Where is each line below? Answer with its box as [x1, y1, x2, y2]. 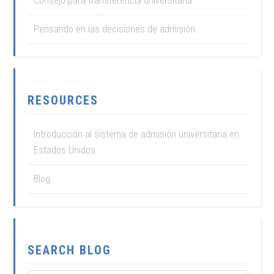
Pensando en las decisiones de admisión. [34, 23, 198, 35]
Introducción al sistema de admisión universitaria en [34, 128, 240, 140]
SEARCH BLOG [28, 243, 112, 257]
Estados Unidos [34, 144, 96, 156]
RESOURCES [28, 93, 99, 108]
